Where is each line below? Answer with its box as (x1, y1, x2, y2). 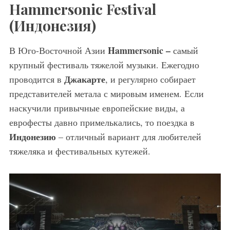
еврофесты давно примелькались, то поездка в (9, 116, 195, 129)
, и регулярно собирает (105, 73, 196, 86)
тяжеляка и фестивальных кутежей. (9, 145, 150, 158)
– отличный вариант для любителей (55, 130, 201, 143)
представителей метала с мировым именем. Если (9, 87, 204, 100)
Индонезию (9, 130, 56, 144)
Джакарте (64, 72, 105, 86)
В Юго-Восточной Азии (9, 44, 108, 57)
